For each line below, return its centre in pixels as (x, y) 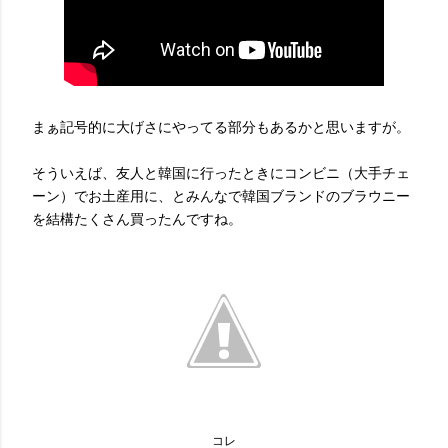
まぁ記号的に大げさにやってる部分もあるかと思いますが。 (221, 127)
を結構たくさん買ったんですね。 (137, 219)
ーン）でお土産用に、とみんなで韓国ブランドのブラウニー (221, 196)
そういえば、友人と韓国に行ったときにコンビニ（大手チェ (221, 173)
